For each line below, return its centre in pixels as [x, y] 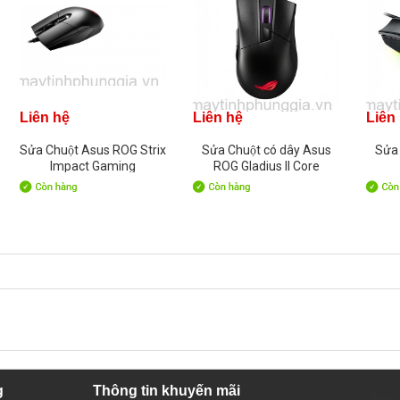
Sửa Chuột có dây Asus [266, 150]
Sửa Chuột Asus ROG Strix [93, 150]
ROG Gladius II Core [266, 167]
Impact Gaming [93, 167]
